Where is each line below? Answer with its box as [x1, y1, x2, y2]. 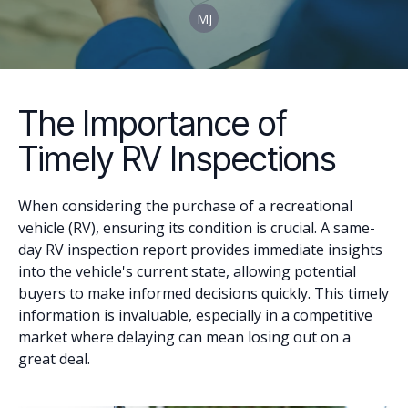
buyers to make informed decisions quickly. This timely [18, 283, 389, 303]
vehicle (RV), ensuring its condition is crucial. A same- [18, 218, 375, 238]
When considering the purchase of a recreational [18, 196, 352, 216]
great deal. [18, 349, 90, 369]
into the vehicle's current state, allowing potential [18, 261, 356, 281]
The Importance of [18, 103, 287, 144]
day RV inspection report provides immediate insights [18, 240, 382, 260]
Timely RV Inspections [18, 138, 336, 179]
